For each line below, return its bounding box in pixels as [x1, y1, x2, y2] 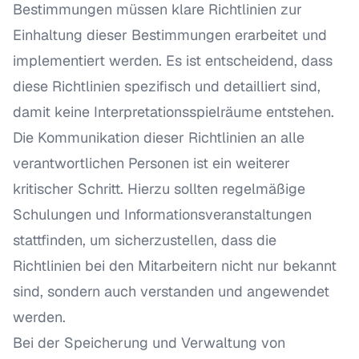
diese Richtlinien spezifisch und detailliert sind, [13, 77, 321, 95]
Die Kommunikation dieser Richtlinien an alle [13, 128, 305, 147]
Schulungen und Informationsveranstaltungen [13, 205, 312, 224]
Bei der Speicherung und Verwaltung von [13, 333, 285, 352]
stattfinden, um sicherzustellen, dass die [13, 231, 276, 249]
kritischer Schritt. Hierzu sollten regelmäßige [13, 179, 305, 198]
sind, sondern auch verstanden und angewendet [13, 282, 329, 301]
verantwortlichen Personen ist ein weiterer [13, 154, 290, 172]
